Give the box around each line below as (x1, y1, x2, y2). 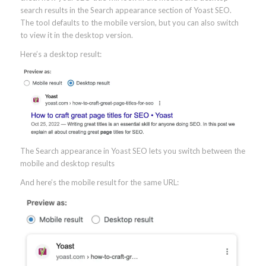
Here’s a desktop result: (20, 49, 102, 59)
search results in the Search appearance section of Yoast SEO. (20, 5, 232, 15)
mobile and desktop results (20, 158, 115, 168)
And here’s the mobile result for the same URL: (20, 177, 179, 187)
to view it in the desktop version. (20, 30, 133, 40)
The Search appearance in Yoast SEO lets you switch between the (20, 145, 245, 156)
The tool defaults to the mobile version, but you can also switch (20, 17, 239, 27)
